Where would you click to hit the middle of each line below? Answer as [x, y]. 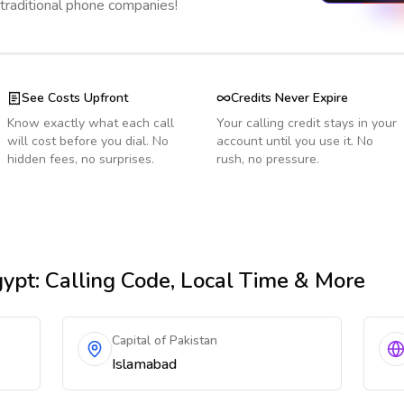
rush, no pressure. [268, 159]
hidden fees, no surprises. [81, 159]
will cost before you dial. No [88, 141]
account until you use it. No [295, 141]
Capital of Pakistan [165, 340]
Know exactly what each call [91, 123]
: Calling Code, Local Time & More [200, 280]
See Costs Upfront [75, 98]
